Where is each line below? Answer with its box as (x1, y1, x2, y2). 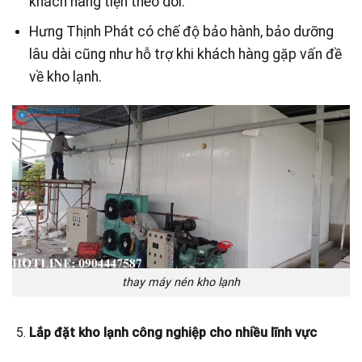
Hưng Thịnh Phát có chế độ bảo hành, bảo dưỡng (28, 23, 334, 40)
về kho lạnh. (28, 69, 102, 86)
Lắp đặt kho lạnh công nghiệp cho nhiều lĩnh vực (28, 324, 317, 340)
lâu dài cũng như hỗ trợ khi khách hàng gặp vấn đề (28, 46, 342, 63)
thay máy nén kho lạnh (122, 275, 240, 289)
